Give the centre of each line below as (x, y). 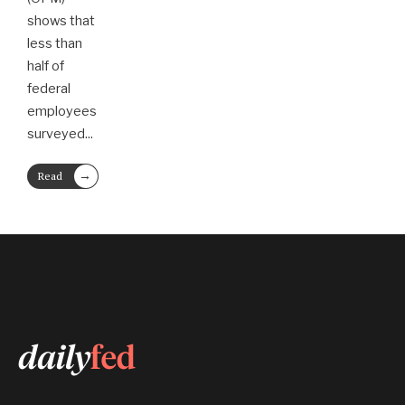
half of (46, 66)
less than (55, 44)
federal (49, 89)
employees (62, 112)
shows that (61, 21)
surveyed (56, 134)
